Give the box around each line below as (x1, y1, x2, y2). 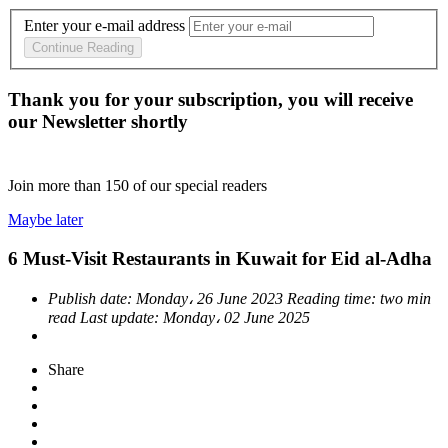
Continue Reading (32, 40, 134, 56)
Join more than (8, 177, 105, 195)
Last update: (80, 308, 163, 326)
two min (380, 289, 431, 307)
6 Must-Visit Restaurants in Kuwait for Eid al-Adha (8, 247, 432, 269)
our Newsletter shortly (8, 111, 188, 133)
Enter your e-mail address (24, 17, 185, 35)
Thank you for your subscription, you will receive (8, 89, 413, 111)
